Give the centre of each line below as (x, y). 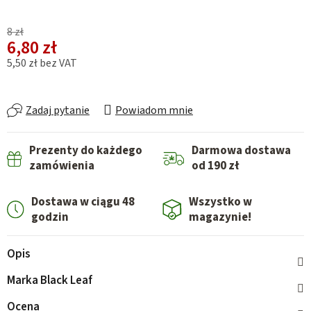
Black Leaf (65, 281)
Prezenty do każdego (86, 151)
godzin (50, 218)
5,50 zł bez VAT (42, 64)
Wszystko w (220, 202)
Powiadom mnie (154, 111)
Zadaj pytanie (58, 111)
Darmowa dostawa (242, 151)
